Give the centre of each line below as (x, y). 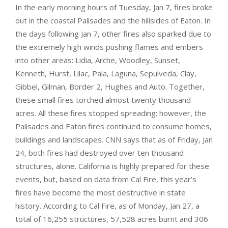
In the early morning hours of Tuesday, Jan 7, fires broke (114, 7)
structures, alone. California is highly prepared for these (112, 166)
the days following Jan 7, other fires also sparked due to (113, 33)
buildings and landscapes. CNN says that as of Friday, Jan (114, 139)
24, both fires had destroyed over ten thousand (99, 152)
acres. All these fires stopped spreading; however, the (111, 113)
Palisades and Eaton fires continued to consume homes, (113, 126)
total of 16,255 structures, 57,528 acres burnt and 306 (112, 219)
